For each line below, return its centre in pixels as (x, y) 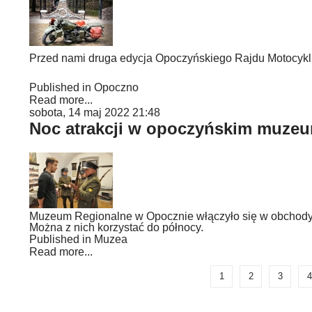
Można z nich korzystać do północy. (116, 227)
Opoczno (116, 87)
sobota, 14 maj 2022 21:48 (95, 112)
